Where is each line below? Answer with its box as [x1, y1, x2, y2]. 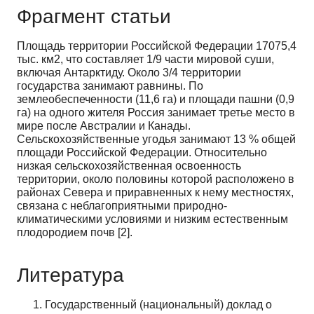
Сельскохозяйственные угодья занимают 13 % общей [17, 132, 296, 145]
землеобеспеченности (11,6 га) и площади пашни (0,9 [17, 93, 294, 105]
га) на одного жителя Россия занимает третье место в [17, 106, 295, 118]
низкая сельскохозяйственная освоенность [17, 159, 241, 172]
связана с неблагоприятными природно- [17, 199, 227, 212]
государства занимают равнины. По [17, 79, 203, 92]
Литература [17, 264, 124, 286]
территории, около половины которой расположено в [17, 172, 294, 185]
